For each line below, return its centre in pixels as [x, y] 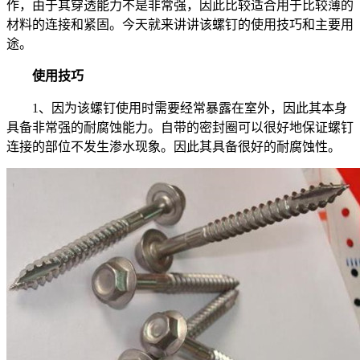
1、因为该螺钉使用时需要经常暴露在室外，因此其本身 [177, 108]
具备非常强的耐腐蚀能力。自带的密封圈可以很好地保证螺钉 [180, 127]
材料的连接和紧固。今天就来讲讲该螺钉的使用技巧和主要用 [180, 24]
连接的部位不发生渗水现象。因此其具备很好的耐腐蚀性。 [174, 146]
